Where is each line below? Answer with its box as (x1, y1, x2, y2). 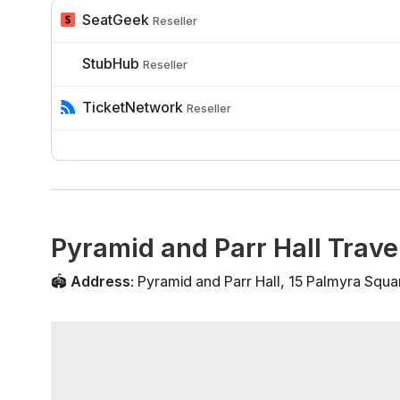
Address (71, 272, 130, 291)
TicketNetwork (82, 98, 183, 117)
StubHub (82, 54, 139, 73)
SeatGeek (82, 11, 149, 29)
